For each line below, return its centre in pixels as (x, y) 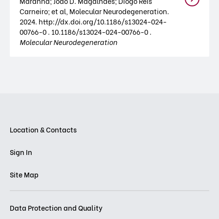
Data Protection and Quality (56, 208)
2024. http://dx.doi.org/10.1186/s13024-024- (93, 21)
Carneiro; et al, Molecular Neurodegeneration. (94, 11)
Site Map (24, 174)
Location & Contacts (43, 129)
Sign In (21, 152)
